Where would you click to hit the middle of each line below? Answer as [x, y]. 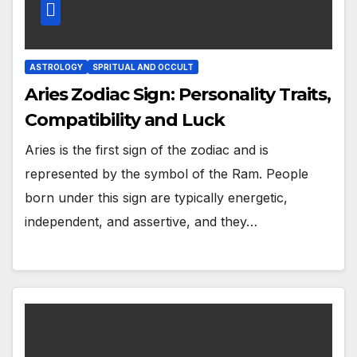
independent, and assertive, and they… [141, 222]
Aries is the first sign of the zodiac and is [147, 150]
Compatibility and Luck [125, 120]
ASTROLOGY [56, 67]
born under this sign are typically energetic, [156, 198]
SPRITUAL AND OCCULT [143, 67]
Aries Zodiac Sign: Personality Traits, [178, 95]
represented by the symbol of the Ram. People [167, 174]
